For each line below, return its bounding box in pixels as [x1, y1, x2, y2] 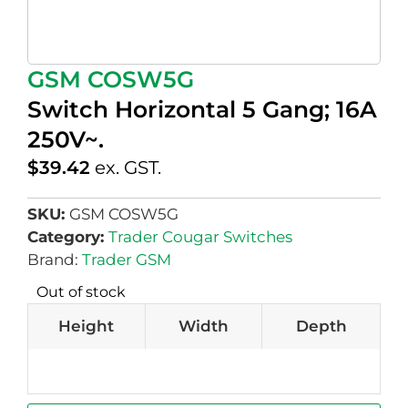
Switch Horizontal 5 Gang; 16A [27, 96, 377, 123]
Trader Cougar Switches [108, 228, 292, 247]
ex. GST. [95, 157, 161, 178]
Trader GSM [82, 250, 171, 270]
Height [58, 317, 115, 336]
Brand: [27, 250, 82, 270]
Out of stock [36, 283, 126, 301]
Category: [27, 228, 108, 247]
